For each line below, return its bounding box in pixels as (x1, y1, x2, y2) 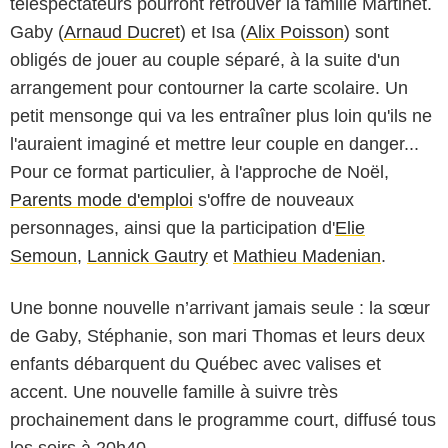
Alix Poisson (246, 21, 344, 42)
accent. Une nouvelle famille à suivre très (10, 381, 338, 402)
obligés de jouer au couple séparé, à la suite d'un (10, 49, 400, 70)
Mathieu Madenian (233, 245, 381, 266)
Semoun (10, 245, 77, 266)
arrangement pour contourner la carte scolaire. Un (10, 77, 408, 98)
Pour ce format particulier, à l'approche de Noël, (10, 161, 389, 182)
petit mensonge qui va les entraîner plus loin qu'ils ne (10, 105, 432, 126)
